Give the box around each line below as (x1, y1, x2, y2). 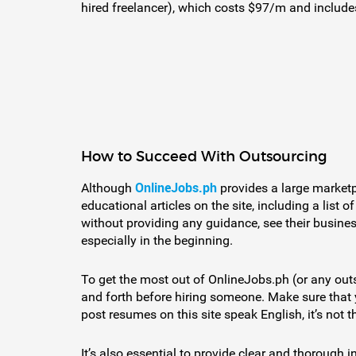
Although (81, 180, 135, 196)
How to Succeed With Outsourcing (81, 148, 327, 166)
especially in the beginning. (81, 233, 233, 249)
